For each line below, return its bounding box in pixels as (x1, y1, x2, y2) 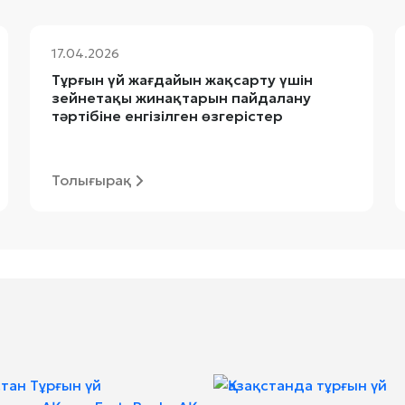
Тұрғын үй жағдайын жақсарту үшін (51, 71, 313, 89)
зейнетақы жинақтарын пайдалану (51, 89, 311, 107)
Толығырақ (51, 171, 131, 189)
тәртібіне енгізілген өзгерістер (51, 107, 283, 125)
